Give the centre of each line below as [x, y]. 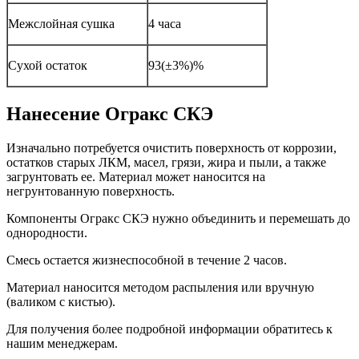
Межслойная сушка [61, 24]
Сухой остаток [48, 66]
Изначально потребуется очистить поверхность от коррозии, [171, 148]
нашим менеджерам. [62, 344]
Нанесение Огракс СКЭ [110, 114]
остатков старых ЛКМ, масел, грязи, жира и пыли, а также [166, 163]
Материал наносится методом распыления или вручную [160, 288]
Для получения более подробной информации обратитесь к [169, 329]
